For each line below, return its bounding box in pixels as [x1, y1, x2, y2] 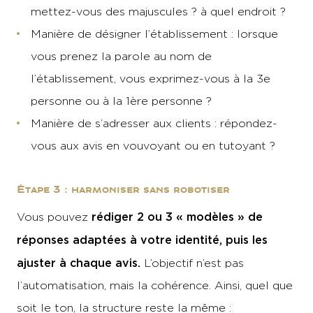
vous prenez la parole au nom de [31, 50, 212, 62]
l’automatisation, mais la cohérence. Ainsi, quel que [17, 279, 293, 291]
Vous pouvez [17, 211, 88, 223]
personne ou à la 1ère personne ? [31, 95, 212, 107]
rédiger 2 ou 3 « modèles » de [88, 210, 263, 223]
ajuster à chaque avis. [17, 256, 140, 269]
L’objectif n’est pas [140, 257, 244, 269]
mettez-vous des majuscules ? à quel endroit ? [31, 6, 286, 17]
